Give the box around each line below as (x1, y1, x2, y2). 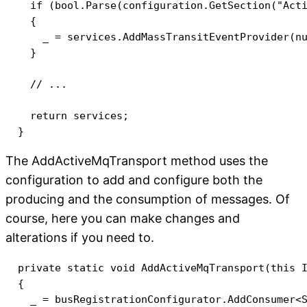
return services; (5, 109, 129, 121)
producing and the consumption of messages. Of (5, 191, 290, 206)
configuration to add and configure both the (5, 172, 262, 187)
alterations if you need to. (5, 230, 154, 245)
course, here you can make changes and (5, 210, 240, 225)
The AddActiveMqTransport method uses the (5, 153, 268, 168)
